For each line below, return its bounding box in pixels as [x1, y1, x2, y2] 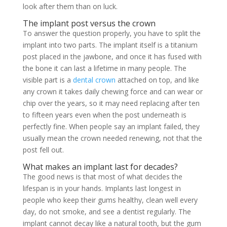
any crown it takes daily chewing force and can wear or [22, 87, 203, 97]
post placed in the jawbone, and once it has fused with [22, 52, 202, 62]
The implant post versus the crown [22, 18, 156, 29]
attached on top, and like [115, 75, 199, 85]
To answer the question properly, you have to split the [22, 28, 201, 39]
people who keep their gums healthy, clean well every [22, 195, 198, 205]
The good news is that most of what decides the [22, 172, 182, 182]
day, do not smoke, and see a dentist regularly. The [22, 207, 191, 217]
